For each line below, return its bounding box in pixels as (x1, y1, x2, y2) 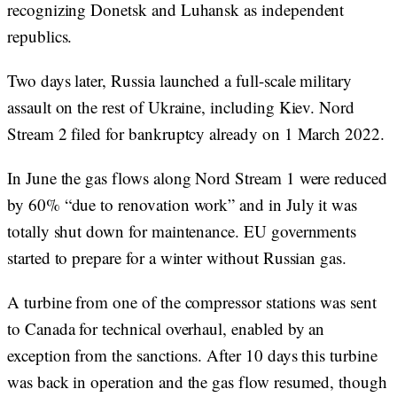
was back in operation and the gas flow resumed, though (7, 370, 387, 393)
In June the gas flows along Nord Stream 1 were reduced (7, 167, 387, 189)
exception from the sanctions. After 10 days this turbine (7, 344, 378, 366)
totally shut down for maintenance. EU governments (7, 220, 357, 242)
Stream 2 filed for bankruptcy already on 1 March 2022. (7, 122, 390, 144)
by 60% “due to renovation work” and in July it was (7, 193, 358, 215)
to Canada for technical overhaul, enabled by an (7, 317, 325, 339)
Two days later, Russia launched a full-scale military (7, 69, 352, 91)
